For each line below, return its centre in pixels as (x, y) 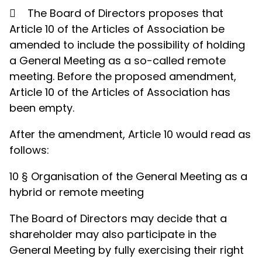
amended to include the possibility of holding (127, 45)
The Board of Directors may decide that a (118, 218)
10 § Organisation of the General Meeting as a (128, 176)
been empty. (42, 108)
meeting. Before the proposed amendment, (123, 76)
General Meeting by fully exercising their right (127, 250)
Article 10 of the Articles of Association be (117, 29)
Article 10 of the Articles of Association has (120, 92)
